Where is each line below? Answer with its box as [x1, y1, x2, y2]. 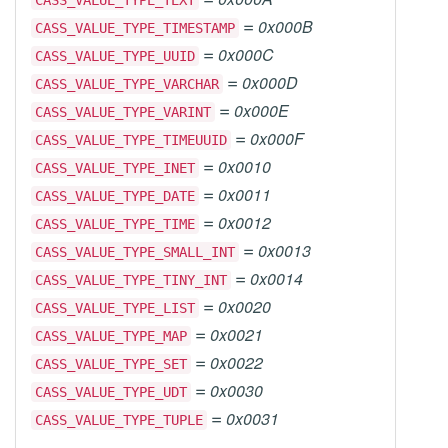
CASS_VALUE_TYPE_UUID [35, 48, 195, 64]
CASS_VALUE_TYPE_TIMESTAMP [35, 20, 235, 36]
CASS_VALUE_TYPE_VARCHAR [35, 76, 219, 92]
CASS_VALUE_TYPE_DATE [35, 188, 195, 204]
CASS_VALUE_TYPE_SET [35, 356, 187, 372]
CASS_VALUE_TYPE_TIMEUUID [35, 132, 227, 148]
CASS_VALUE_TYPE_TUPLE [35, 412, 203, 428]
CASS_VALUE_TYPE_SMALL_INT [35, 244, 235, 260]
